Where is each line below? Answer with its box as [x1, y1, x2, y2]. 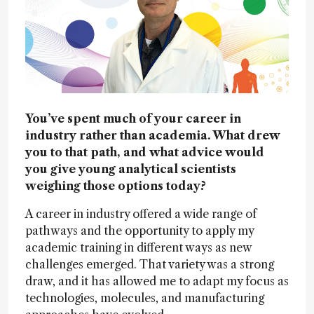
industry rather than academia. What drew [25, 128, 280, 142]
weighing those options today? [25, 178, 206, 193]
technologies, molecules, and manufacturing [25, 290, 264, 305]
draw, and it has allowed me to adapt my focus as [25, 273, 289, 288]
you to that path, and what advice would [25, 144, 264, 159]
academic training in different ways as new [25, 240, 252, 254]
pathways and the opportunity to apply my [25, 223, 254, 238]
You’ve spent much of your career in [25, 111, 241, 125]
